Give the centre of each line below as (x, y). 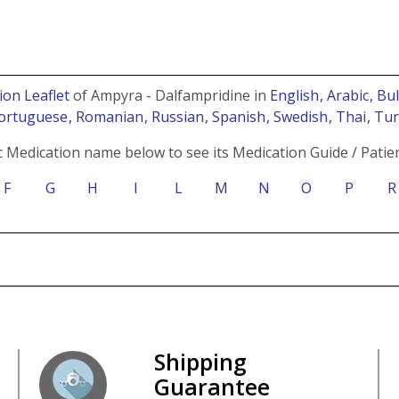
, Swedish (298, 116)
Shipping (200, 361)
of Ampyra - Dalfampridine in (170, 95)
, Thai (349, 116)
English (294, 95)
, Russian (175, 116)
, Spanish (236, 116)
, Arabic (346, 95)
